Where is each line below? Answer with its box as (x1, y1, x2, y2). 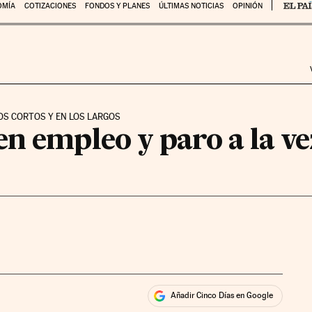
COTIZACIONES (24, 1, 76, 10)
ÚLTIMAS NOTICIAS (158, 1, 224, 10)
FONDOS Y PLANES (84, 1, 150, 10)
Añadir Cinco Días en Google (171, 290, 274, 301)
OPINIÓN (232, 1, 263, 10)
